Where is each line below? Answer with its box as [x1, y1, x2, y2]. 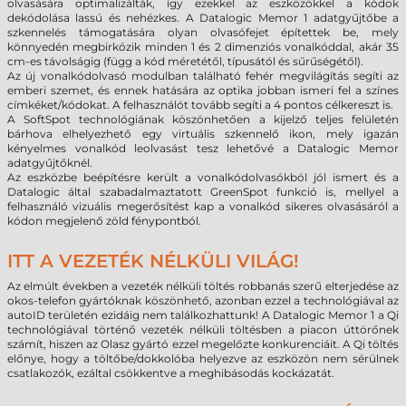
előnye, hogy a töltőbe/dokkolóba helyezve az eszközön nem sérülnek [7, 352, 399, 365]
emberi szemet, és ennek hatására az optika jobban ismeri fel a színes [7, 83, 399, 97]
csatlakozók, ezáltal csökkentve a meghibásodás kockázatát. [7, 366, 337, 380]
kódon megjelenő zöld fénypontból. [7, 214, 204, 227]
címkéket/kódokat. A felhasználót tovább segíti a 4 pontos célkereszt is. [7, 98, 393, 111]
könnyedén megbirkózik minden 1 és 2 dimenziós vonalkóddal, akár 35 [7, 40, 399, 53]
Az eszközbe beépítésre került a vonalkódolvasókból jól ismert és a [7, 170, 399, 184]
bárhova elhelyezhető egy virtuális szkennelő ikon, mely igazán [7, 127, 399, 140]
